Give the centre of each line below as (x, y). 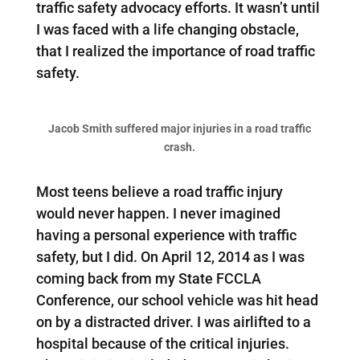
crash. (180, 147)
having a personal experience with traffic (166, 235)
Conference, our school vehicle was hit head (177, 300)
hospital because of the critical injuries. (162, 343)
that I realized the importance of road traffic (175, 51)
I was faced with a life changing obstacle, (167, 29)
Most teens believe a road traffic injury (159, 191)
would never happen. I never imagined (158, 213)
